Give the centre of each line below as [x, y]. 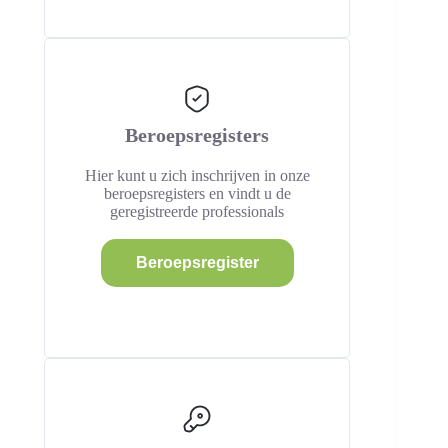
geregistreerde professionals [197, 211]
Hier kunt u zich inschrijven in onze [197, 175]
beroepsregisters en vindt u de [197, 193]
